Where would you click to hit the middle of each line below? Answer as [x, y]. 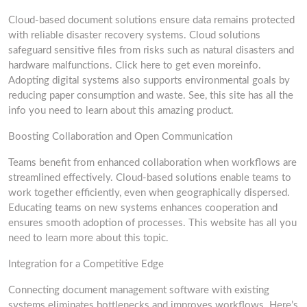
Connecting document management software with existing [139, 290]
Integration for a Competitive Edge [86, 264]
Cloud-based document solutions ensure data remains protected [151, 20]
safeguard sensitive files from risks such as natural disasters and [151, 50]
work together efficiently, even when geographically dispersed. [149, 193]
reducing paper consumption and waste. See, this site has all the [151, 96]
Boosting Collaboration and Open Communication [120, 137]
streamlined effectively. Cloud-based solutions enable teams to [150, 178]
